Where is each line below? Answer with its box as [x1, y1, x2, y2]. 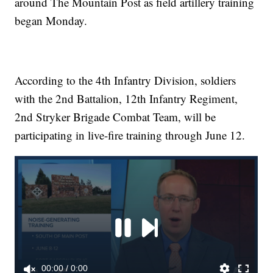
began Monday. [15, 13, 88, 29]
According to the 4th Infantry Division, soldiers [15, 73, 236, 88]
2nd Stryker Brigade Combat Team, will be [15, 109, 216, 125]
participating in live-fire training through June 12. [15, 127, 246, 143]
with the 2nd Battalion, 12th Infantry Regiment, [15, 91, 238, 107]
